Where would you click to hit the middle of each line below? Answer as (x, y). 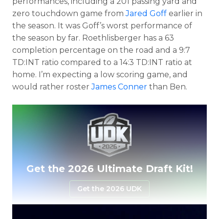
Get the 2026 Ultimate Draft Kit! (109, 168)
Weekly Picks (164, 99)
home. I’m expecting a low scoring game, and (100, 75)
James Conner (119, 87)
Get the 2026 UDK (109, 188)
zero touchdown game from (69, 13)
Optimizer (69, 99)
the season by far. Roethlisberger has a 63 (93, 38)
